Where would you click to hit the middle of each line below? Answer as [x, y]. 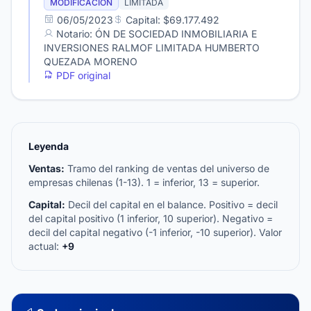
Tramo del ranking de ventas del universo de [167, 168]
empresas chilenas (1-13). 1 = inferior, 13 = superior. [144, 182]
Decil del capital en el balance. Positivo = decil [171, 204]
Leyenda [49, 146]
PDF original [82, 75]
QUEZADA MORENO [91, 61]
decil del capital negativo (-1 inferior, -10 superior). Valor [155, 232]
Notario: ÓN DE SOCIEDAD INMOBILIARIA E [155, 34]
